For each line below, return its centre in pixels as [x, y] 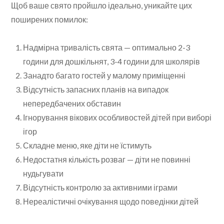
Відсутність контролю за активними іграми [100, 187]
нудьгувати [43, 173]
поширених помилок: [50, 19]
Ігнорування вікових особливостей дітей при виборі [117, 117]
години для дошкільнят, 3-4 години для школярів [112, 61]
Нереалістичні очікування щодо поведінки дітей [111, 201]
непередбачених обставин [72, 103]
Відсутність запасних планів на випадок [96, 89]
